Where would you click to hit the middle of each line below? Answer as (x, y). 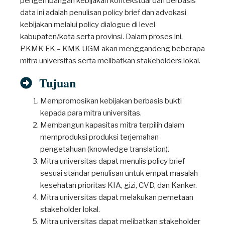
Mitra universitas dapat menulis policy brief (113, 161)
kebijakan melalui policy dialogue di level (88, 25)
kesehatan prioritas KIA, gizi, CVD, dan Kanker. (119, 185)
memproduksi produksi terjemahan (99, 137)
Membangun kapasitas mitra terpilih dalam (112, 125)
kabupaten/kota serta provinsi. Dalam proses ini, (101, 37)
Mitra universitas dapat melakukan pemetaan (117, 197)
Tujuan (54, 83)
